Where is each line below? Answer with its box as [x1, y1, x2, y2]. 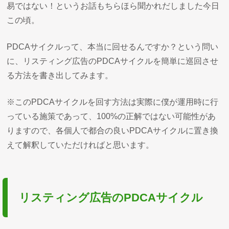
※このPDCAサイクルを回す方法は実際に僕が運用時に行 [7, 98, 219, 106]
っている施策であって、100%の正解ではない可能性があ [7, 112, 216, 121]
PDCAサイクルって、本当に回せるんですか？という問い [7, 42, 219, 51]
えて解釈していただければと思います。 [7, 141, 154, 149]
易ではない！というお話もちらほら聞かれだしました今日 [7, 2, 220, 10]
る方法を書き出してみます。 [7, 71, 113, 80]
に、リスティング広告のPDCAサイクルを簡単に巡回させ [7, 57, 219, 65]
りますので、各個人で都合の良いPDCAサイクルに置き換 [7, 126, 219, 135]
